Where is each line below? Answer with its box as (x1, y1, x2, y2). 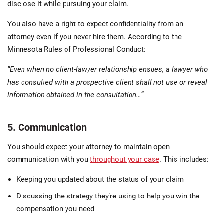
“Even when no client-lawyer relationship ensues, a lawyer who (7, 65, 208, 74)
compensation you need (16, 204, 94, 213)
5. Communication (7, 121, 87, 133)
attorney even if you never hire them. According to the (7, 32, 182, 41)
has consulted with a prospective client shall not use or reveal (7, 77, 207, 87)
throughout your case (90, 154, 159, 164)
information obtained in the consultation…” (7, 90, 143, 99)
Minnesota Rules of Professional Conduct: (7, 44, 146, 54)
